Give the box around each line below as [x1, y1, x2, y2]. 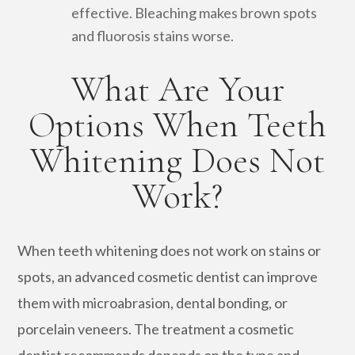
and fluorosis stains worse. [71, 26, 235, 44]
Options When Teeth [29, 102, 326, 147]
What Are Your [71, 67, 284, 111]
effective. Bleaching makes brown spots [71, 3, 318, 21]
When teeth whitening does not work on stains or [17, 241, 322, 259]
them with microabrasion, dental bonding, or [17, 293, 288, 311]
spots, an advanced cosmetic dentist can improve [17, 267, 319, 285]
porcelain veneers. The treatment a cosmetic [17, 319, 295, 338]
